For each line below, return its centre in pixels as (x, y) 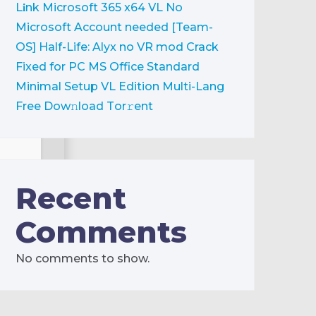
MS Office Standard (144, 67)
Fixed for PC (50, 67)
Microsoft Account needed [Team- (114, 27)
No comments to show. (83, 259)
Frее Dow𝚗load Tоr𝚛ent (84, 106)
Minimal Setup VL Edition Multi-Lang (120, 86)
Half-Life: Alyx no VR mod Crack (129, 47)
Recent (71, 198)
